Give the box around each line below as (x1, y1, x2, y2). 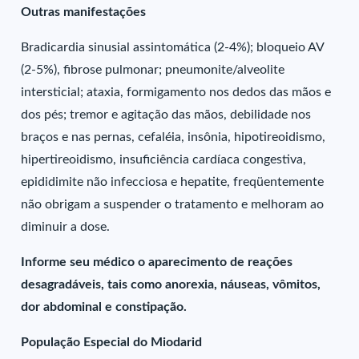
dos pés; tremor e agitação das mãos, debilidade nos (21, 108, 312, 121)
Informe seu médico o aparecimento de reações (21, 256, 293, 268)
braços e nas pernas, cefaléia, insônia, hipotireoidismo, (21, 131, 326, 143)
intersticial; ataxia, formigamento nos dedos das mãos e (21, 86, 332, 99)
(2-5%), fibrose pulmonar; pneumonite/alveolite (21, 63, 285, 76)
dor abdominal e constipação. (21, 301, 188, 313)
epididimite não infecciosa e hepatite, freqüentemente (21, 175, 325, 188)
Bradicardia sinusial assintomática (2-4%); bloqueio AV (21, 41, 325, 54)
